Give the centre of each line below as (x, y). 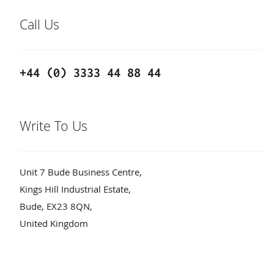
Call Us (39, 27)
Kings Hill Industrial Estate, (75, 191)
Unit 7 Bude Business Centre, (81, 174)
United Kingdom (54, 225)
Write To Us (54, 128)
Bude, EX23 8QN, (56, 208)
